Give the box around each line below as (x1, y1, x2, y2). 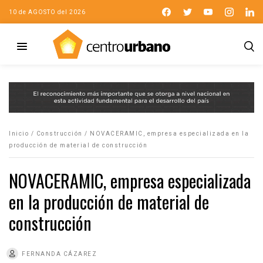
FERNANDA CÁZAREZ (22, 250, 97, 257)
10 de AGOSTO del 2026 (9, 8, 86, 15)
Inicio (9, 130, 29, 137)
